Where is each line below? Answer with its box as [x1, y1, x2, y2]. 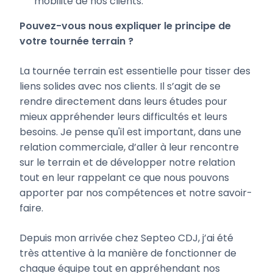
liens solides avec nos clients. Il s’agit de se [19, 79, 221, 94]
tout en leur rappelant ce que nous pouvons [19, 171, 229, 185]
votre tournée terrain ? [19, 34, 133, 49]
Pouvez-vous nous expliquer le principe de [19, 19, 231, 34]
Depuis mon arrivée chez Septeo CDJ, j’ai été [19, 231, 233, 246]
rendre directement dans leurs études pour [19, 94, 227, 109]
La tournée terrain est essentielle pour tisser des [19, 64, 250, 79]
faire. [19, 201, 43, 216]
